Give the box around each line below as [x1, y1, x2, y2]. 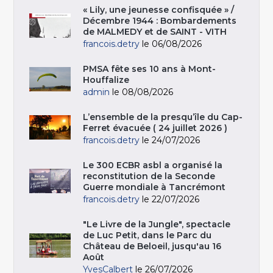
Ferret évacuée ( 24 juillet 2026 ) [83, 122, 228, 133]
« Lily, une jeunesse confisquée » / [83, 4, 235, 15]
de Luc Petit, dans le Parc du [83, 229, 212, 241]
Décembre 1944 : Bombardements [83, 15, 237, 26]
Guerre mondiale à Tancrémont [83, 181, 226, 193]
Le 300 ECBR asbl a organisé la [83, 159, 223, 171]
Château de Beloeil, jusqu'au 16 [83, 240, 222, 252]
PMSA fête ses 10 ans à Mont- [83, 63, 216, 74]
